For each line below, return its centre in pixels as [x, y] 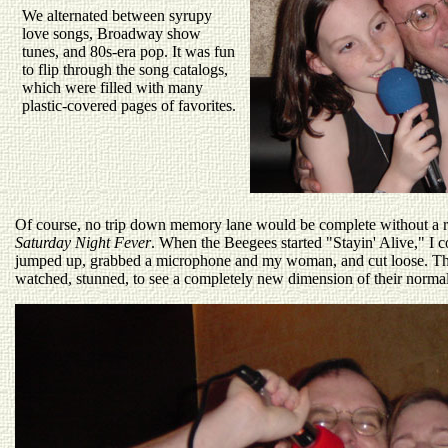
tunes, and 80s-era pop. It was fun [128, 51]
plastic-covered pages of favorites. [129, 105]
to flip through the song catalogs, [125, 69]
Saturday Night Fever [83, 242]
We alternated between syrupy [117, 15]
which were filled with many [112, 87]
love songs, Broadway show [111, 33]
